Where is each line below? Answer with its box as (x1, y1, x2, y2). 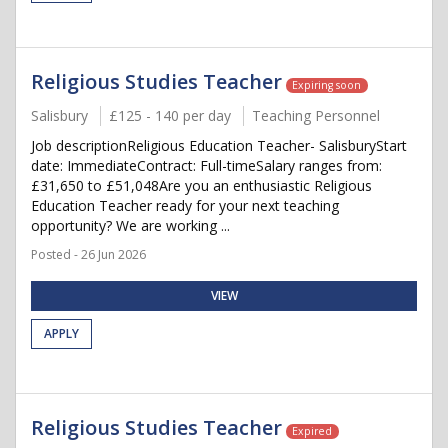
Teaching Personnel (252, 106, 380, 125)
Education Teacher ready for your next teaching (31, 196, 339, 215)
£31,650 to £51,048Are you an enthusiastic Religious (31, 176, 372, 195)
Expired (292, 424, 333, 438)
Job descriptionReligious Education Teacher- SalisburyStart (31, 136, 407, 155)
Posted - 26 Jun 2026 (31, 246, 146, 263)
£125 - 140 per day (109, 106, 231, 125)
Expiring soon (292, 78, 362, 92)
